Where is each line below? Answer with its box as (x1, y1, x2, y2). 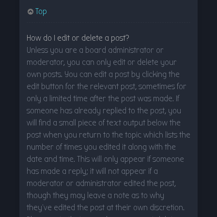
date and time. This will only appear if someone (27, 154, 184, 164)
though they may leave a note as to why (27, 190, 164, 201)
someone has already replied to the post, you (27, 105, 181, 116)
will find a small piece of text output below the (27, 117, 181, 128)
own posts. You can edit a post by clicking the (27, 69, 180, 79)
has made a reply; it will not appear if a (27, 166, 158, 176)
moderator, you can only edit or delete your (27, 57, 177, 67)
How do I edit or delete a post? (27, 32, 129, 43)
